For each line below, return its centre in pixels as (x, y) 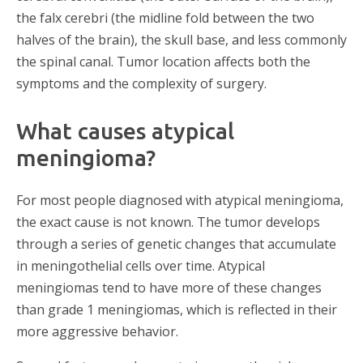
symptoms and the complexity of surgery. (141, 84)
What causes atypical (125, 131)
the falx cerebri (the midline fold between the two (165, 18)
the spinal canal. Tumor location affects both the (163, 62)
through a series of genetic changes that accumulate (176, 243)
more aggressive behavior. (97, 331)
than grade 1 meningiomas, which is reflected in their (177, 309)
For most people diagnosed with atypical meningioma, (180, 200)
